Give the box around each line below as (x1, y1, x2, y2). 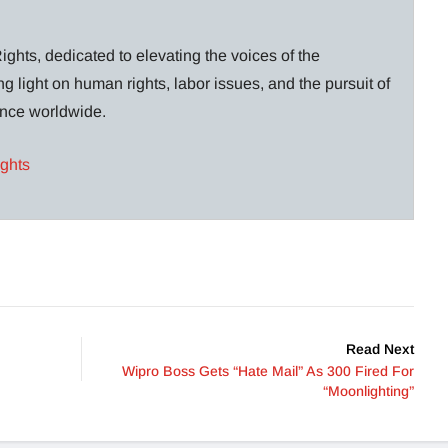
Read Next (346, 341, 414, 358)
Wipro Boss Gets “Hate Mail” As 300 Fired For (122, 363, 414, 380)
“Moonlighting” (323, 383, 414, 400)
